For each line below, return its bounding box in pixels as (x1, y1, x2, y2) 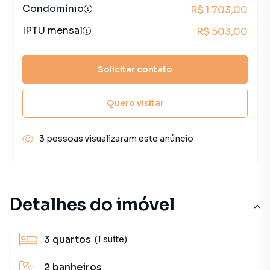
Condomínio (22, 2, 84, 15)
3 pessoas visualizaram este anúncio (39, 133, 193, 144)
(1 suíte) (95, 233, 127, 245)
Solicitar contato (98, 63, 172, 75)
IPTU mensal (22, 24, 83, 37)
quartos (52, 233, 91, 246)
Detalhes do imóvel (9, 194, 175, 215)
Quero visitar (106, 97, 164, 108)
